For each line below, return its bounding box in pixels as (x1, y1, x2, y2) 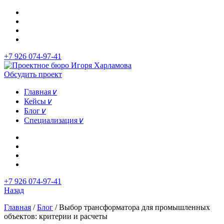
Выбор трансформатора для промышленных (59, 203, 210, 211)
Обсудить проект (4, 70, 62, 78)
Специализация (24, 116, 77, 124)
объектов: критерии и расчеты (4, 212, 107, 220)
